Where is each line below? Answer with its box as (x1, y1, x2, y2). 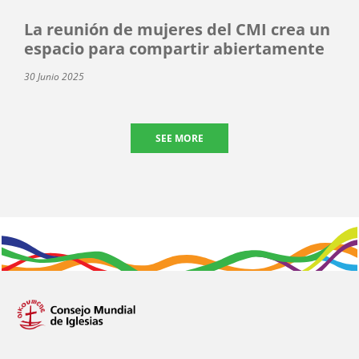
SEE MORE (155, 131, 204, 145)
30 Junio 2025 (24, 69, 84, 83)
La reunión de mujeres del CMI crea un (24, 18, 330, 40)
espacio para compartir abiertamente (24, 37, 325, 59)
